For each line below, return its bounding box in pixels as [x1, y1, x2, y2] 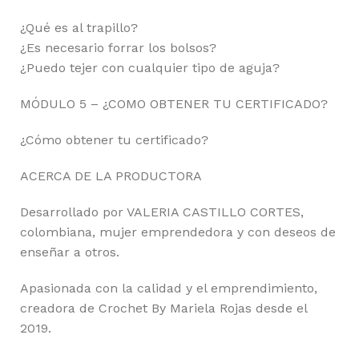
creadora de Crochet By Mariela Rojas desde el [20, 301, 307, 317]
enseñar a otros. [20, 244, 119, 260]
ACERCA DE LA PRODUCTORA [20, 168, 202, 184]
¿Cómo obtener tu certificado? [20, 132, 208, 148]
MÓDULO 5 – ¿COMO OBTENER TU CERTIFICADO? [20, 96, 328, 112]
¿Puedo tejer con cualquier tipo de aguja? [20, 60, 280, 76]
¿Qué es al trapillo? [20, 20, 138, 36]
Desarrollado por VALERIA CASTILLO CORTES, [20, 204, 304, 220]
